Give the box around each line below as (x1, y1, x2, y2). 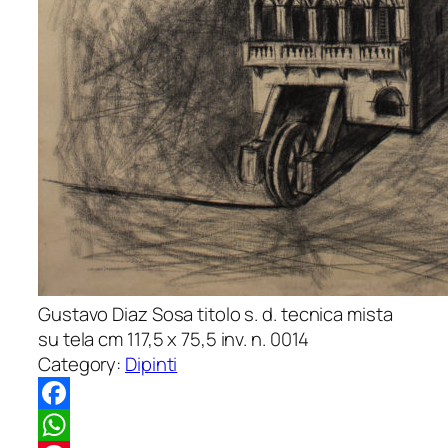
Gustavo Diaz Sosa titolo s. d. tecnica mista (38, 301, 393, 327)
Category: (38, 351, 126, 377)
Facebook (38, 412, 120, 438)
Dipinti (125, 351, 178, 377)
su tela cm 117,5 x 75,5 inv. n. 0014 (38, 326, 310, 352)
